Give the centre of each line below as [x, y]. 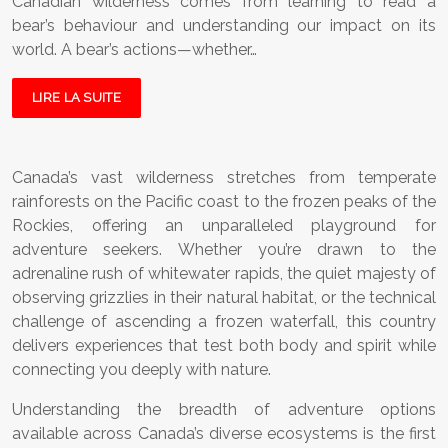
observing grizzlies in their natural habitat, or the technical [224, 298]
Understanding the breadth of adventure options [224, 410]
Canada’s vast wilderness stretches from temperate [224, 178]
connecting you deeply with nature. [141, 370]
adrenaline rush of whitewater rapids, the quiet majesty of [224, 274]
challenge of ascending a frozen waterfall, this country [224, 322]
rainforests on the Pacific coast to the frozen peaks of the [224, 202]
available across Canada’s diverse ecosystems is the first [224, 434]
